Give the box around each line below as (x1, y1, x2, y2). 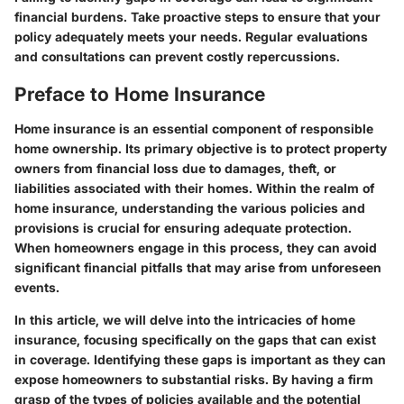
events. (14, 279, 60, 295)
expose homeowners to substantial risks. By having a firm (14, 371, 373, 387)
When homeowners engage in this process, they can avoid (14, 239, 377, 255)
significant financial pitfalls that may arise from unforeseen (14, 259, 381, 275)
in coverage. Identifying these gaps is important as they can (14, 351, 386, 367)
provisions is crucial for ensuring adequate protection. (14, 219, 352, 235)
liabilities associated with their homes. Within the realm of (14, 179, 374, 196)
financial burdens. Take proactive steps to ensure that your (14, 9, 381, 25)
